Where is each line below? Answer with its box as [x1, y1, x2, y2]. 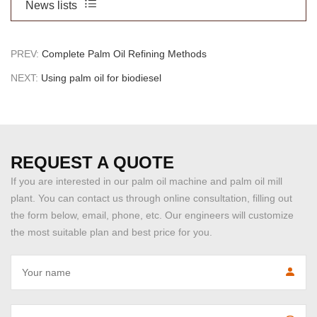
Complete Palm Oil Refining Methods [42, 47, 207, 59]
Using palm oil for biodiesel [41, 71, 161, 83]
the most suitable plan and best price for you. [11, 226, 212, 238]
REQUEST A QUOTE [11, 152, 174, 172]
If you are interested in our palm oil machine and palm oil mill [11, 175, 282, 187]
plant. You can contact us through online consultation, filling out [11, 192, 292, 204]
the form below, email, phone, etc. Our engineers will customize [11, 209, 294, 221]
